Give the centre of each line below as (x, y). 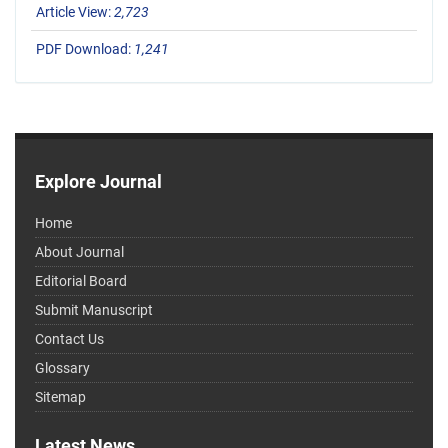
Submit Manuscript (94, 310)
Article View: (75, 12)
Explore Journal (98, 182)
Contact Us (69, 339)
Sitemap (60, 397)
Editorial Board (81, 281)
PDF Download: (85, 49)
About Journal (79, 252)
